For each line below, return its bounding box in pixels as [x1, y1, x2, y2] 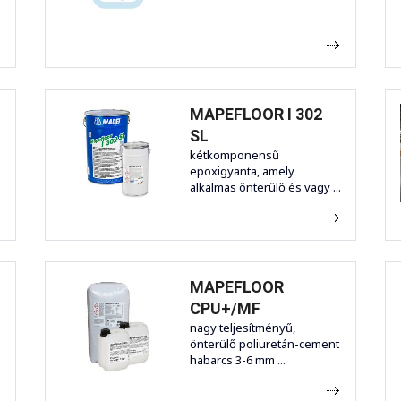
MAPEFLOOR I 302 [190, 105, 322, 124]
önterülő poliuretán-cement [190, 336, 339, 353]
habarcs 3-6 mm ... [190, 352, 286, 369]
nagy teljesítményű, [190, 320, 295, 337]
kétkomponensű [190, 147, 279, 164]
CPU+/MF [190, 299, 260, 319]
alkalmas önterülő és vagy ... [190, 179, 341, 196]
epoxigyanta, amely [190, 163, 294, 180]
